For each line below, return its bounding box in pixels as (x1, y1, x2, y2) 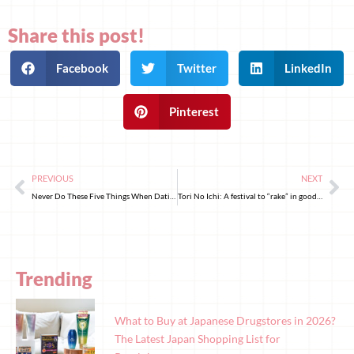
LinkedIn (284, 61, 333, 76)
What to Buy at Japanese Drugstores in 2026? (115, 313, 336, 327)
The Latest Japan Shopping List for (115, 331, 281, 345)
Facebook (56, 61, 109, 76)
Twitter (176, 61, 217, 76)
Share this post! (8, 24, 145, 47)
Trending (16, 267, 92, 291)
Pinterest (169, 104, 220, 119)
